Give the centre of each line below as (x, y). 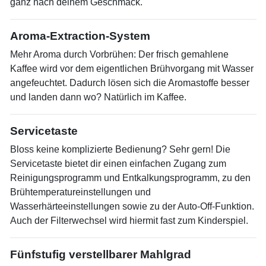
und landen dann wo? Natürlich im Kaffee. (98, 97)
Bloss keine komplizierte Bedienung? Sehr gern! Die (120, 149)
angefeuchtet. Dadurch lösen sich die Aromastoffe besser (130, 83)
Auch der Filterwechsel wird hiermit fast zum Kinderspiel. (129, 221)
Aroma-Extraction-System (80, 36)
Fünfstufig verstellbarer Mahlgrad (101, 254)
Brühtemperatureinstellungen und (80, 192)
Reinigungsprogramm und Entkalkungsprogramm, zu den (130, 178)
